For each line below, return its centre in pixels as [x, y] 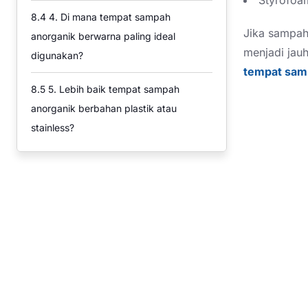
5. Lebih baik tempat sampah [112, 89]
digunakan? [57, 55]
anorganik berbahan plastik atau [104, 108]
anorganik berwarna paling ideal [103, 36]
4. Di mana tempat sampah [108, 17]
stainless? [53, 128]
